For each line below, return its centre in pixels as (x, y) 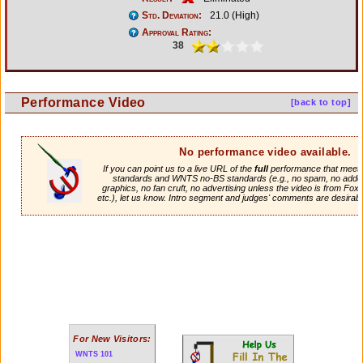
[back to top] (320, 102)
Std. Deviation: (172, 15)
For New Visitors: (112, 339)
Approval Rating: (177, 32)
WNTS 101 (94, 354)
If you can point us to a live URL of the (178, 169)
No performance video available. (265, 152)
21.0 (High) (233, 15)
